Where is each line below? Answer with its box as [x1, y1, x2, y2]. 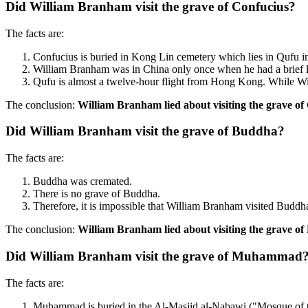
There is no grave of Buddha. [33, 188, 160, 200]
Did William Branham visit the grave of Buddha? [5, 124, 285, 139]
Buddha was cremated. [33, 175, 132, 188]
